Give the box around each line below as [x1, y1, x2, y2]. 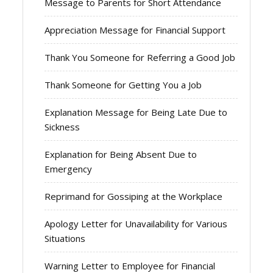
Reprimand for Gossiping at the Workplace [44, 190, 223, 202]
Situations [44, 232, 86, 244]
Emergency [44, 162, 93, 175]
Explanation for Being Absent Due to [44, 147, 197, 160]
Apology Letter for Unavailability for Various [44, 217, 228, 230]
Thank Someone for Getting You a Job [44, 78, 202, 91]
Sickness [44, 120, 80, 133]
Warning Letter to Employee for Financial [44, 259, 216, 272]
